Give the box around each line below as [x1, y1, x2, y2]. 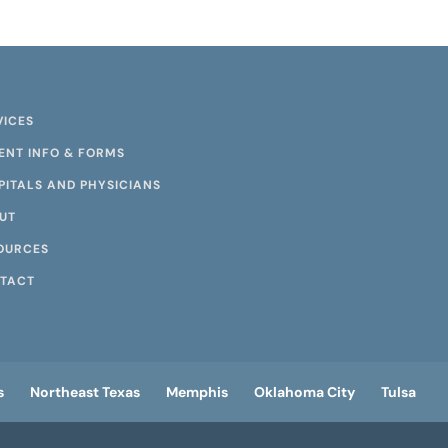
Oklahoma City [254, 382, 356, 401]
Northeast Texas [30, 382, 141, 401]
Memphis [166, 382, 229, 401]
